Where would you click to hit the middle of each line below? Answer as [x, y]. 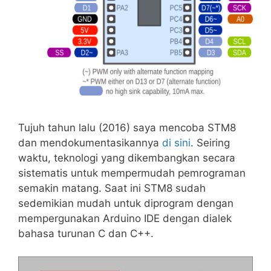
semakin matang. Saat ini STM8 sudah [112, 188]
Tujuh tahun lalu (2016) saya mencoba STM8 [127, 127]
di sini [176, 142]
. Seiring [210, 142]
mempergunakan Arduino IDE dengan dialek [125, 218]
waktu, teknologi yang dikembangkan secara [127, 158]
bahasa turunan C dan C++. [86, 233]
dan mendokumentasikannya [90, 142]
